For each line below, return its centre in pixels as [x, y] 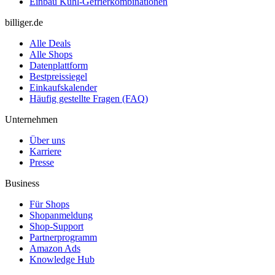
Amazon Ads [55, 248]
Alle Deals [50, 43]
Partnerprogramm [63, 237]
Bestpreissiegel [58, 76]
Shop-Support [56, 226]
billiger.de [24, 22]
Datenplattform [59, 65]
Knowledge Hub [62, 259]
